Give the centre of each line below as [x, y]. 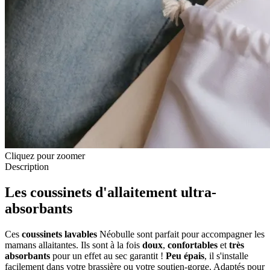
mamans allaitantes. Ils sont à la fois [74, 245]
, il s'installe [226, 256]
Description [27, 166]
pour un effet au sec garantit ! [108, 256]
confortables [193, 245]
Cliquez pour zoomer [45, 155]
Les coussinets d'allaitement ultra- [111, 192]
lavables [81, 234]
